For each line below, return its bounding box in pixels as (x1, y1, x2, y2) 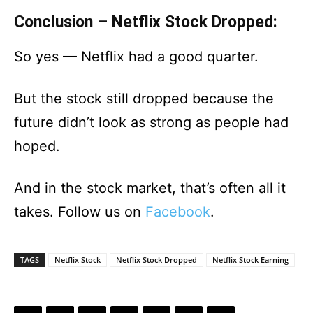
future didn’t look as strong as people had (14, 114, 289, 131)
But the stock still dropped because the (14, 90, 274, 107)
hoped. (14, 138, 60, 154)
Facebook (145, 203, 210, 220)
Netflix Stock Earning (212, 254, 289, 265)
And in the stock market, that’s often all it (14, 180, 286, 196)
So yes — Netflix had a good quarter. (14, 48, 259, 65)
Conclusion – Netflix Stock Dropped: (14, 13, 277, 31)
